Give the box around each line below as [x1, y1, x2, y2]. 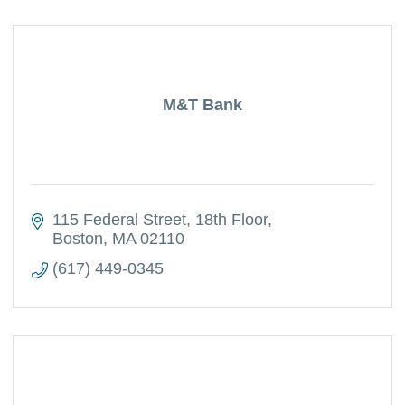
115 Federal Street [52, 211, 186, 229]
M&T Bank [163, 96, 242, 114]
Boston [52, 230, 103, 248]
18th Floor [194, 211, 268, 229]
